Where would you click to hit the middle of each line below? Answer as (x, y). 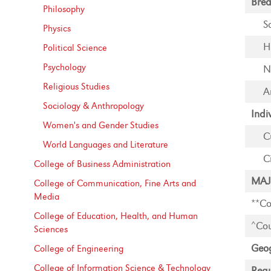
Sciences (51, 229)
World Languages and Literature (106, 145)
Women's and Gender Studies (101, 125)
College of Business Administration (103, 164)
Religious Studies (77, 87)
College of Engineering (79, 249)
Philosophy (64, 9)
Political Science (75, 48)
